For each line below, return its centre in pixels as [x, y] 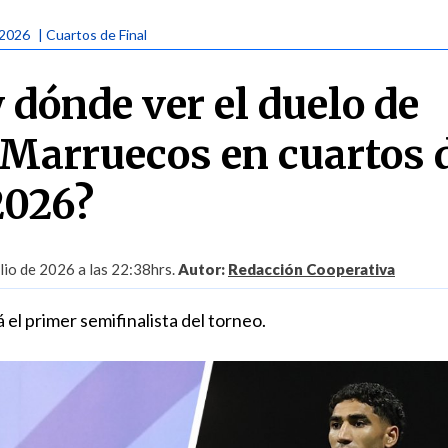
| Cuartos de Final [92, 34]
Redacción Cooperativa [311, 269]
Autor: [203, 269]
